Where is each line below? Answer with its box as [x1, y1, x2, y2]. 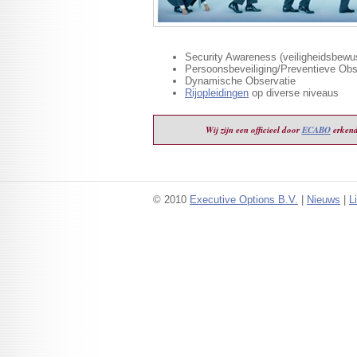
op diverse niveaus [249, 87, 339, 99]
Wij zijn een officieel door [205, 124, 302, 136]
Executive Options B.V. [190, 194, 298, 206]
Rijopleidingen [185, 87, 249, 99]
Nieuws [307, 194, 340, 206]
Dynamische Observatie [185, 75, 296, 87]
